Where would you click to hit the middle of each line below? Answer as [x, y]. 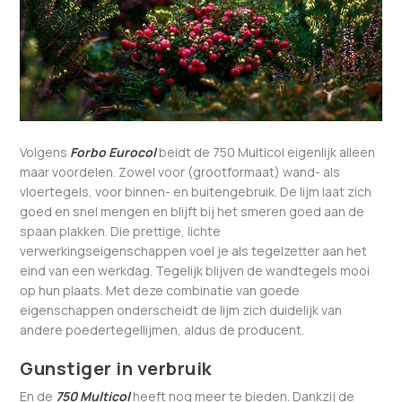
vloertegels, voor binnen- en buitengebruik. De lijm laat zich [196, 191]
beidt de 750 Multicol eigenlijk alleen [267, 152]
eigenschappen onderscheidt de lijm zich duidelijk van [181, 310]
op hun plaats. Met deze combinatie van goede [160, 290]
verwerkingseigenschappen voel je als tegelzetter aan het [194, 250]
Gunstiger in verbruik [116, 369]
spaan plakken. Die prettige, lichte [121, 231]
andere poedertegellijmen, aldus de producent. [162, 329]
